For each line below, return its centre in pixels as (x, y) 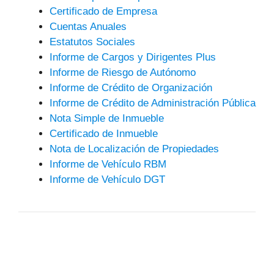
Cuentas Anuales (88, 26)
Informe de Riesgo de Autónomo (123, 72)
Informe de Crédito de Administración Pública (153, 103)
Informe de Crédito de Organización (131, 87)
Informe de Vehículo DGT (107, 179)
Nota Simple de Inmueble (107, 118)
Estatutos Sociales (92, 42)
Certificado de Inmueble (104, 133)
